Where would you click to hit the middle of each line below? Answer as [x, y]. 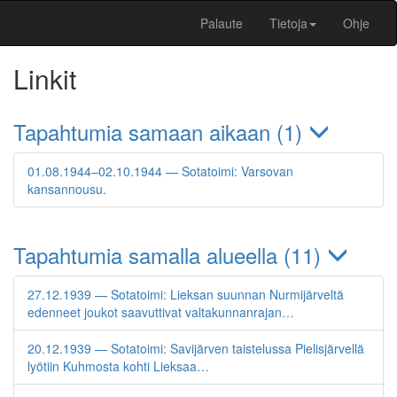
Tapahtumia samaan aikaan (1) [161, 132]
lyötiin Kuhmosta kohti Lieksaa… [118, 366]
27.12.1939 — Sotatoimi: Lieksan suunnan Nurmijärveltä [186, 294]
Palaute [222, 23]
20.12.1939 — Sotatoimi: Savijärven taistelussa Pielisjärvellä [196, 348]
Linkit [45, 78]
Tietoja [288, 23]
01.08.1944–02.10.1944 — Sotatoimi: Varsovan [160, 171]
